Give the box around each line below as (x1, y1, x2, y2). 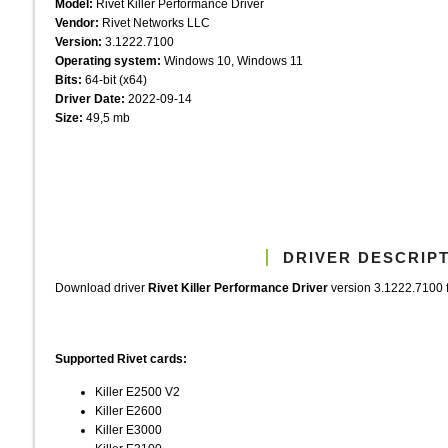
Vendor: (55, 15, 99, 29)
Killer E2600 (95, 404, 162, 418)
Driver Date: (55, 91, 125, 105)
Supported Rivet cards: (55, 352, 187, 366)
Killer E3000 (95, 423, 162, 437)
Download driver (55, 281, 148, 295)
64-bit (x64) (82, 72, 147, 86)
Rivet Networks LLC (99, 15, 210, 29)
